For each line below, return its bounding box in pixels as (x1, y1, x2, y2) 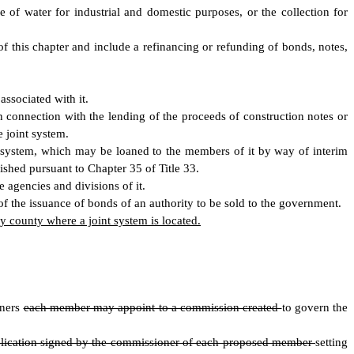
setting (315, 336, 348, 348)
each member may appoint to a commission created (23, 301, 282, 314)
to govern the (281, 301, 348, 314)
